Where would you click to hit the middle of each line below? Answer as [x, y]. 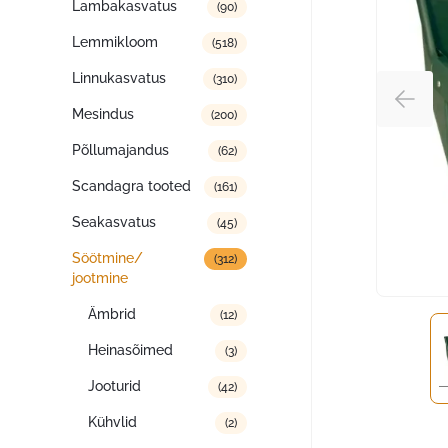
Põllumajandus [120, 150]
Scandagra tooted [131, 186]
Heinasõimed [130, 350]
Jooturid [114, 386]
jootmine [100, 278]
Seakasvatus [114, 222]
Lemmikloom [115, 42]
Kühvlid [112, 422]
